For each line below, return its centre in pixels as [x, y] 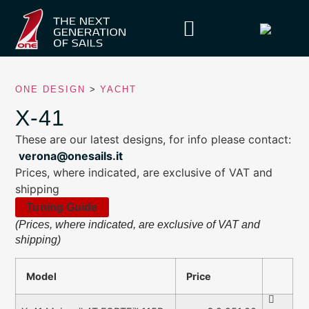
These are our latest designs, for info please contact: [153, 139]
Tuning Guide [62, 208]
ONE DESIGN [50, 90]
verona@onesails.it [71, 156]
